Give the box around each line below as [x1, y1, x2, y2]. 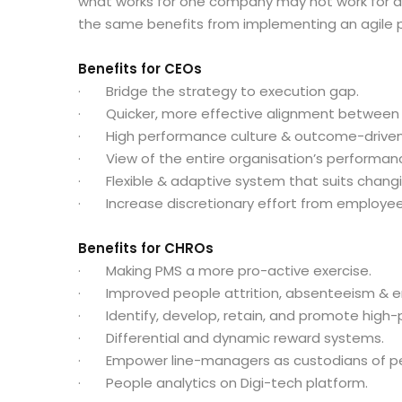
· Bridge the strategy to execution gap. [78, 81, 359, 100]
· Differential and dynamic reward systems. [78, 328, 384, 347]
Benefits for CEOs [78, 58, 202, 78]
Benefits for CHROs [78, 238, 214, 258]
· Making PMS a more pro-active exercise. [78, 260, 371, 280]
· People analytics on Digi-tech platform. [78, 372, 368, 392]
